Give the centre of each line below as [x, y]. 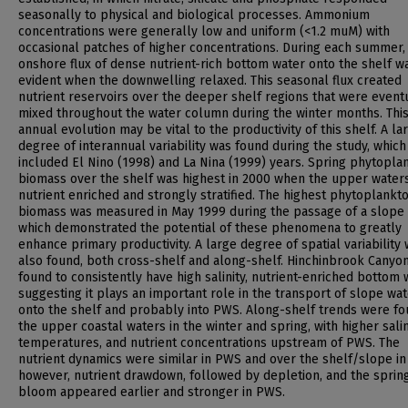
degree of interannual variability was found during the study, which [212, 146]
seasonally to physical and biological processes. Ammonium [194, 15]
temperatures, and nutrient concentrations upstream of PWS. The [209, 343]
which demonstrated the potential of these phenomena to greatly [210, 228]
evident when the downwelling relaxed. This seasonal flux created [210, 81]
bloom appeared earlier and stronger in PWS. [152, 392]
